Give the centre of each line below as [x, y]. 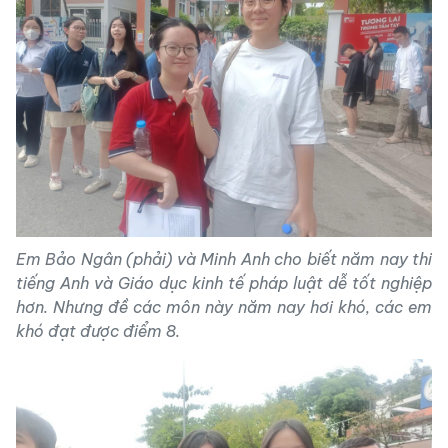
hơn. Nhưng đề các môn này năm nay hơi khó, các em [224, 307]
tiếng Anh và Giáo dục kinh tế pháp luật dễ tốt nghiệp [224, 283]
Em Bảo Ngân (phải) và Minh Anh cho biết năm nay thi [224, 259]
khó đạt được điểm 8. [98, 331]
